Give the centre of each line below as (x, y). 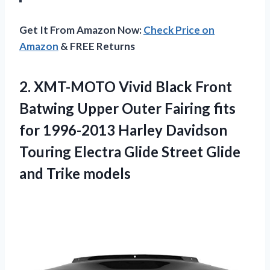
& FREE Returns (97, 46)
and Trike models (75, 174)
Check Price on (179, 30)
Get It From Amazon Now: (81, 30)
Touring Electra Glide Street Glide (130, 152)
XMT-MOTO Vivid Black (113, 87)
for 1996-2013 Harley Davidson (123, 130)
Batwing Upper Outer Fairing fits (127, 108)
